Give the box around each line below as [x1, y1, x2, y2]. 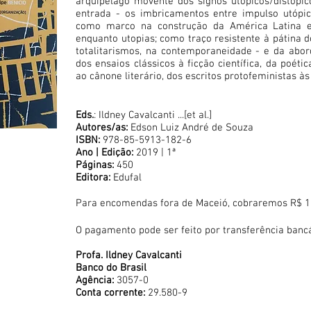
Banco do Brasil [76, 262, 146, 274]
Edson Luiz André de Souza [128, 121, 253, 134]
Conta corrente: [76, 287, 148, 299]
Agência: [76, 274, 117, 287]
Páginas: [76, 159, 117, 171]
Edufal [110, 171, 142, 184]
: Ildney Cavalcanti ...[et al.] [94, 109, 212, 121]
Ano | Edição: [76, 146, 136, 159]
